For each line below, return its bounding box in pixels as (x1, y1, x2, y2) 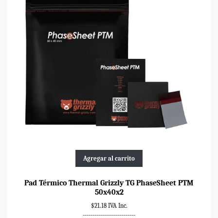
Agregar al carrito (83, 155, 135, 163)
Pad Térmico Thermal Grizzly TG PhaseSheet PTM (24, 179, 194, 188)
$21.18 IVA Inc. (91, 202, 127, 210)
